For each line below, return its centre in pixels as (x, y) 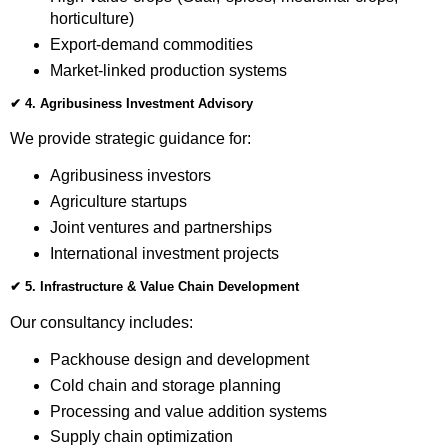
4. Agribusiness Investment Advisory (139, 103)
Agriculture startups (118, 202)
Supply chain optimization (141, 437)
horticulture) (91, 18)
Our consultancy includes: (101, 322)
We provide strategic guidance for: (130, 139)
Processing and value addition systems (188, 411)
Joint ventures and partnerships (160, 228)
